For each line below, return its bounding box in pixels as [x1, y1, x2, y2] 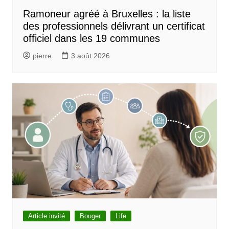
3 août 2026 [71, 51, 110, 60]
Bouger [79, 212, 101, 220]
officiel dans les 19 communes [22, 32, 160, 44]
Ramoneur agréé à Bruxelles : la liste [22, 8, 191, 19]
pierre [32, 51, 52, 60]
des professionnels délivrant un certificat [22, 20, 205, 32]
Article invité [28, 212, 65, 220]
